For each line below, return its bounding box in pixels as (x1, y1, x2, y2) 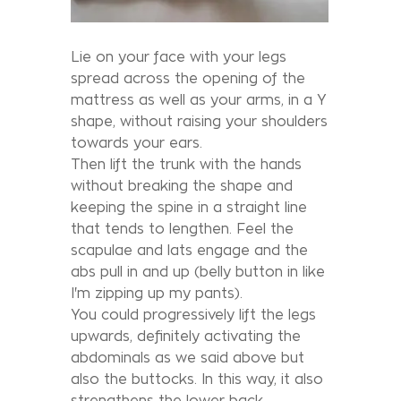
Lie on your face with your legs (71, 48, 286, 64)
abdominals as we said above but (71, 349, 304, 365)
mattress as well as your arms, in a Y (71, 91, 327, 107)
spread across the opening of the (71, 70, 305, 86)
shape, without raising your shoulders (71, 113, 328, 129)
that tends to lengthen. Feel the (71, 220, 294, 236)
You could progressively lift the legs (71, 306, 316, 322)
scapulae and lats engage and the (71, 242, 308, 258)
